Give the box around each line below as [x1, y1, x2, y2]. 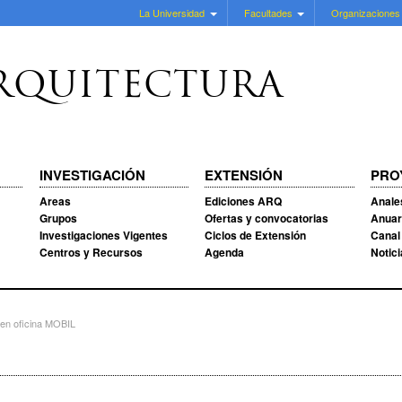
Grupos [39, 210, 77, 226]
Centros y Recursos [39, 244, 143, 260]
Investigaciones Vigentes [39, 227, 168, 243]
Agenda [205, 244, 245, 260]
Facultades [243, 5, 293, 20]
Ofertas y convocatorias [205, 210, 329, 226]
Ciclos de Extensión [205, 227, 307, 243]
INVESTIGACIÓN [39, 165, 145, 185]
